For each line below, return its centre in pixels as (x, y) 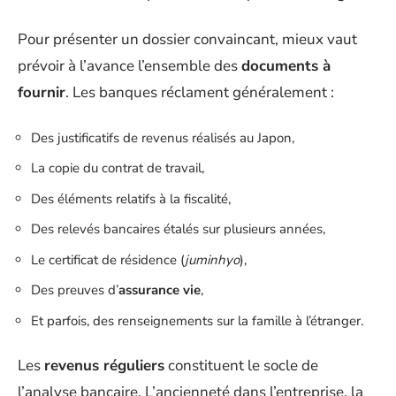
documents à (286, 66)
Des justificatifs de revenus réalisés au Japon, (163, 137)
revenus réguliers (104, 366)
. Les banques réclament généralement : (200, 92)
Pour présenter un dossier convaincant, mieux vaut (187, 39)
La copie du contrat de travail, (118, 168)
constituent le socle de (241, 366)
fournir (42, 92)
